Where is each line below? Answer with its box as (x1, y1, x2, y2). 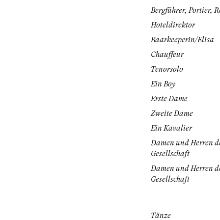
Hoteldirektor (151, 21, 195, 30)
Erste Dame (151, 94, 188, 104)
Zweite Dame (151, 109, 193, 118)
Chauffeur (151, 50, 184, 59)
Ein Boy (151, 80, 175, 89)
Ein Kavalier (151, 124, 192, 133)
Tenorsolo (151, 65, 183, 74)
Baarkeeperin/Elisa (151, 35, 214, 45)
